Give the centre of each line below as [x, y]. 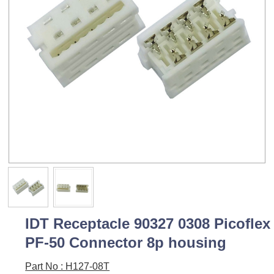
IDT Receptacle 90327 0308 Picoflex [148, 224]
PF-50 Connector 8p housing [126, 243]
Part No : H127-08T [68, 267]
